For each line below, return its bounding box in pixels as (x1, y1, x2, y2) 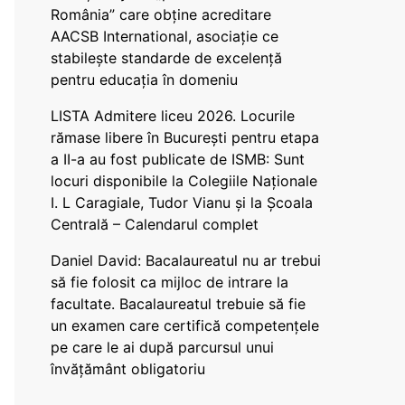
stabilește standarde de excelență (51, 49, 282, 67)
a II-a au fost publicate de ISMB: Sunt (51, 150, 305, 168)
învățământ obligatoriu (51, 360, 205, 378)
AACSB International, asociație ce (51, 27, 278, 45)
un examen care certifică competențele (51, 316, 319, 334)
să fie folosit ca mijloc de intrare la (51, 273, 288, 291)
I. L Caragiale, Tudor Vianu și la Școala (51, 193, 313, 212)
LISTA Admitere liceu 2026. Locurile (51, 107, 295, 125)
